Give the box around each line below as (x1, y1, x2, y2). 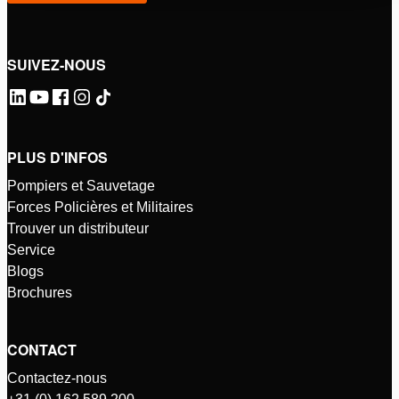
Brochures (7, 285, 72, 300)
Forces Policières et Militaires (7, 199, 193, 215)
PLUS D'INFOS (7, 147, 108, 167)
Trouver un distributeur (7, 221, 149, 236)
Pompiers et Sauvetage (7, 178, 155, 193)
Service (7, 242, 55, 257)
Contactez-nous (7, 370, 107, 386)
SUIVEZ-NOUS (7, 54, 106, 75)
